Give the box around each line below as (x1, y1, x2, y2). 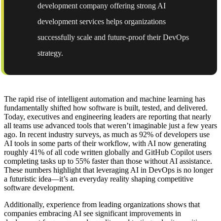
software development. (4, 183, 74, 192)
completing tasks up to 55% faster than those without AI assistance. (4, 156, 212, 165)
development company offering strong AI (37, 1, 166, 10)
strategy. (37, 48, 63, 57)
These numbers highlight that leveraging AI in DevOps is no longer (4, 165, 213, 174)
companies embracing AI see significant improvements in (4, 209, 181, 218)
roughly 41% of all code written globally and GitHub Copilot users (4, 147, 212, 156)
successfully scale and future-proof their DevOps (37, 33, 189, 41)
